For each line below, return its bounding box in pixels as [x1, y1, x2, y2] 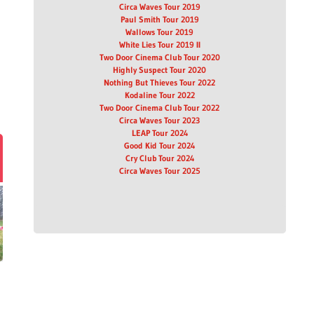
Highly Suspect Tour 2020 [113, 64, 207, 75]
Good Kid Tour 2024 [124, 140, 196, 151]
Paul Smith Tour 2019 [120, 14, 199, 25]
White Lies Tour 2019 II [118, 39, 200, 50]
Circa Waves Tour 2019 [118, 1, 200, 12]
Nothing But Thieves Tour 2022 [104, 77, 216, 88]
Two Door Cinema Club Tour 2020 [99, 52, 220, 62]
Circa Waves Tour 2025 [118, 165, 200, 176]
